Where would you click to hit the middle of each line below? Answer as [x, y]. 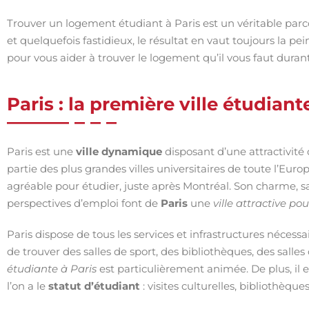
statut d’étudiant [94, 286]
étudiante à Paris [52, 269]
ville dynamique [119, 151]
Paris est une [41, 151]
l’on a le [28, 286]
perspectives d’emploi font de [84, 203]
